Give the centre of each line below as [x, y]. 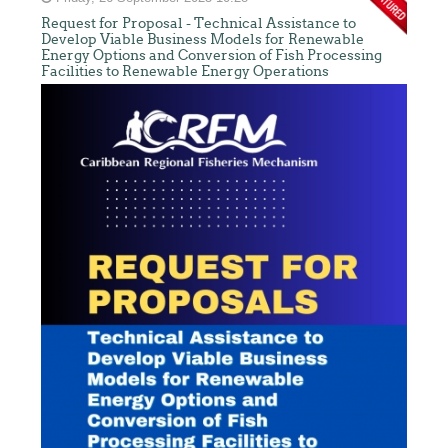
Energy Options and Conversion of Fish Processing [212, 54]
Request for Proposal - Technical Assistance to [199, 22]
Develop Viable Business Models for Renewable [203, 38]
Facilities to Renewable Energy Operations [185, 70]
